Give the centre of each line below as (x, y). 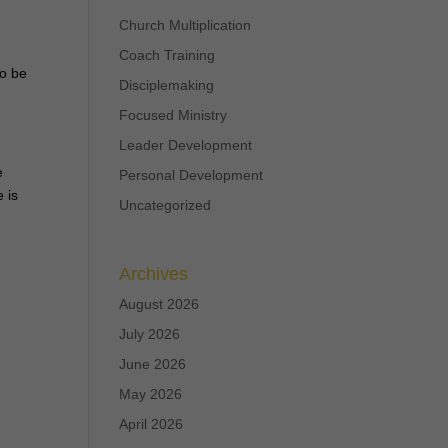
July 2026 (150, 334)
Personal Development (191, 175)
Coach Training (167, 55)
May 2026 (151, 394)
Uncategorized (165, 205)
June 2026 (153, 364)
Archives (154, 274)
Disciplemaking (167, 85)
